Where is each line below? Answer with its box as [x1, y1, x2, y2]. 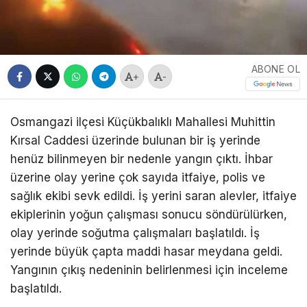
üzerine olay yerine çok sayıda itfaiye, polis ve [10, 170, 265, 184]
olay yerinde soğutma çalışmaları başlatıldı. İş [10, 225, 260, 240]
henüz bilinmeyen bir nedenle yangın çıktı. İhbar [10, 151, 273, 166]
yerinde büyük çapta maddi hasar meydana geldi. [10, 244, 282, 258]
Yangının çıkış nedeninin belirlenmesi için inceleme [10, 262, 288, 277]
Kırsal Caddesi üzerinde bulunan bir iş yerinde [10, 133, 260, 147]
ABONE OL [251, 62, 300, 75]
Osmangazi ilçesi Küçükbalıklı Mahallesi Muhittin [10, 114, 275, 129]
